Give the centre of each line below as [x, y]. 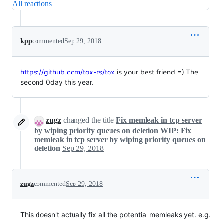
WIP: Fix [176, 130]
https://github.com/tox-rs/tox [68, 72]
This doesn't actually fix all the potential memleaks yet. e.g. [115, 214]
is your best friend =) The [157, 72]
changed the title [89, 120]
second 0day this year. [57, 82]
